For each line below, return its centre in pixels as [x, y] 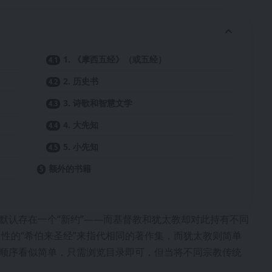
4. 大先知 [81, 124]
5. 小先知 [81, 146]
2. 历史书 [81, 81]
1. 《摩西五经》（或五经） [115, 59]
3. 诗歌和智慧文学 [98, 103]
